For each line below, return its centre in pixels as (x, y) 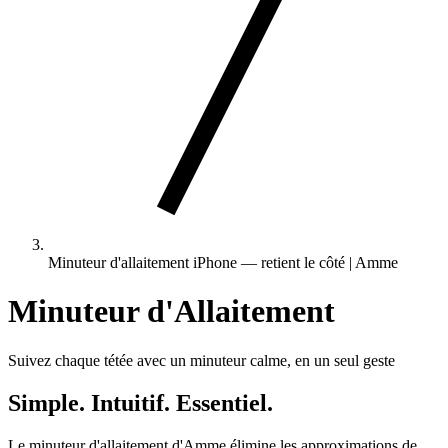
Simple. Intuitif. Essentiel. (140, 402)
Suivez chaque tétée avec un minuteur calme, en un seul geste (201, 360)
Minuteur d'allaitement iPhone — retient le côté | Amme (223, 262)
